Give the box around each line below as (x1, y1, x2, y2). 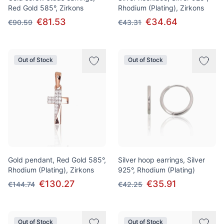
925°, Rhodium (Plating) (118, 165, 195, 174)
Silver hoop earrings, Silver (118, 155, 205, 164)
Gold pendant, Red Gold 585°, (8, 155, 106, 164)
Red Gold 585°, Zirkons (8, 3, 83, 12)
